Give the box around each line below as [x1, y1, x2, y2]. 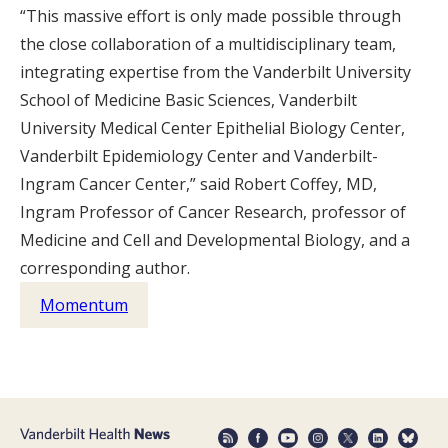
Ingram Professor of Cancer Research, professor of [20, 201, 406, 224]
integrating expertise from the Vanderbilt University [20, 61, 411, 84]
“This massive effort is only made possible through [20, 5, 401, 28]
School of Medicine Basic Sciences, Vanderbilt [20, 89, 357, 112]
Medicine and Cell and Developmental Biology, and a [20, 229, 410, 252]
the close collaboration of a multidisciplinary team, [20, 33, 396, 56]
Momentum [40, 294, 128, 317]
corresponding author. [20, 257, 190, 280]
